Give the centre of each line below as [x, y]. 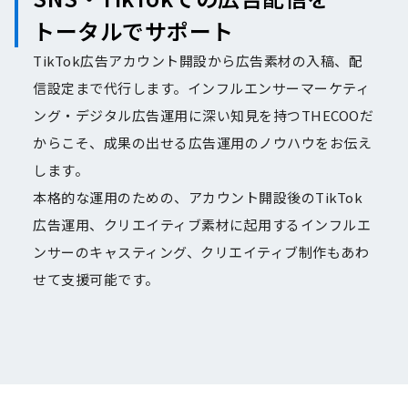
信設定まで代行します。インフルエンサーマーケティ [201, 88]
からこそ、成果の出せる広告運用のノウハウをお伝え [202, 143]
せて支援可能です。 [96, 279]
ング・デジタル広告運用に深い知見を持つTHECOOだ [203, 115]
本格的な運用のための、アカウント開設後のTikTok [198, 197]
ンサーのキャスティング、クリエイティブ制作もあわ [201, 252]
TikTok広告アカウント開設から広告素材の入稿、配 [198, 61]
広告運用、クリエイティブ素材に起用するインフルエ [202, 224]
